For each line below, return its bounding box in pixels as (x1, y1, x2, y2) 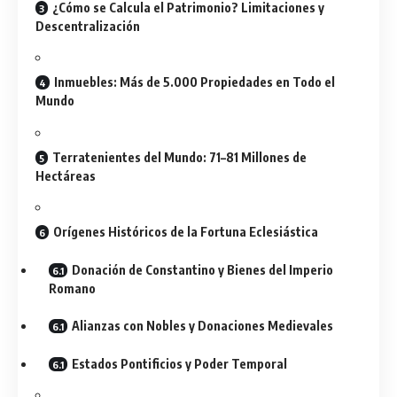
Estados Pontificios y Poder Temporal (72, 355, 287, 371)
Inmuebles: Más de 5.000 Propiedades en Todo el (54, 74, 335, 90)
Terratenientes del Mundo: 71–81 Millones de (52, 149, 307, 165)
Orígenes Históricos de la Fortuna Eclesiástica (53, 224, 318, 239)
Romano (49, 280, 96, 296)
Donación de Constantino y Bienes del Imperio (72, 261, 333, 277)
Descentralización (35, 18, 140, 34)
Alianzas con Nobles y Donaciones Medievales (72, 318, 333, 333)
